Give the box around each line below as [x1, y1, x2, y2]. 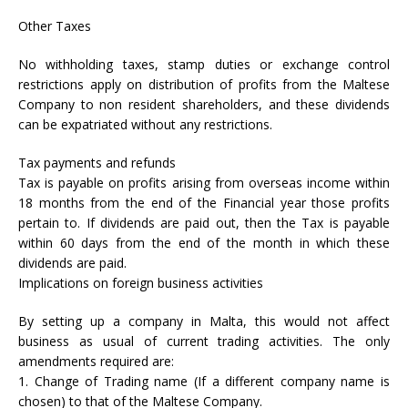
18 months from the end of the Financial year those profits [18, 194, 390, 211]
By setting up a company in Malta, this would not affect [18, 312, 390, 330]
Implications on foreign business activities [18, 274, 263, 291]
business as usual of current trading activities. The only [18, 332, 390, 350]
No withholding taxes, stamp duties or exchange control [18, 56, 390, 73]
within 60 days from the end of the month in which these [18, 234, 390, 251]
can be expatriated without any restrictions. [18, 116, 272, 133]
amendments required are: [18, 352, 174, 370]
